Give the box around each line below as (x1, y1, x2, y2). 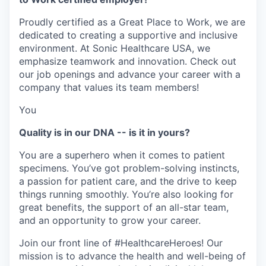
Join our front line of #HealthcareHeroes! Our (19, 237, 223, 249)
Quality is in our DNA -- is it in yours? (19, 126, 190, 138)
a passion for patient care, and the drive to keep (19, 175, 237, 187)
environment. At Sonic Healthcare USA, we (19, 42, 210, 54)
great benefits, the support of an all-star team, (19, 201, 229, 213)
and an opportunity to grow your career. (19, 214, 201, 226)
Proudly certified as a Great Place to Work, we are (19, 16, 245, 28)
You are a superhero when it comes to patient (19, 149, 225, 161)
